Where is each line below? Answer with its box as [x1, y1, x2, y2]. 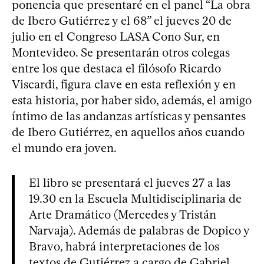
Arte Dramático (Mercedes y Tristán [29, 207, 216, 222]
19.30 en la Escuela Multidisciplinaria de [29, 191, 242, 206]
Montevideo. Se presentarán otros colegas [12, 45, 230, 60]
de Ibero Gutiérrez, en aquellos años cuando [12, 124, 245, 139]
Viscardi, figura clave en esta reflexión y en [12, 77, 236, 91]
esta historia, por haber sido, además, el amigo [12, 93, 252, 107]
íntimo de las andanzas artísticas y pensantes [12, 108, 246, 123]
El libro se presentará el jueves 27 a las [29, 175, 230, 190]
